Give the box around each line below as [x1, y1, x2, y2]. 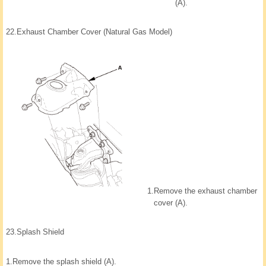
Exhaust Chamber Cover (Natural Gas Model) [17, 27, 172, 37]
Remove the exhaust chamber [154, 186, 257, 196]
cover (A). [154, 198, 188, 208]
